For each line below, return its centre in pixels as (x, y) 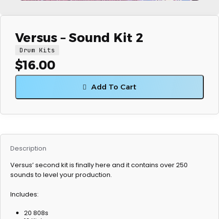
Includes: (24, 194)
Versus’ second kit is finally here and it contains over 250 (99, 165)
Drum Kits (37, 50)
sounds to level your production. (61, 175)
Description (28, 148)
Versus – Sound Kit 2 (79, 38)
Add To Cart (114, 87)
